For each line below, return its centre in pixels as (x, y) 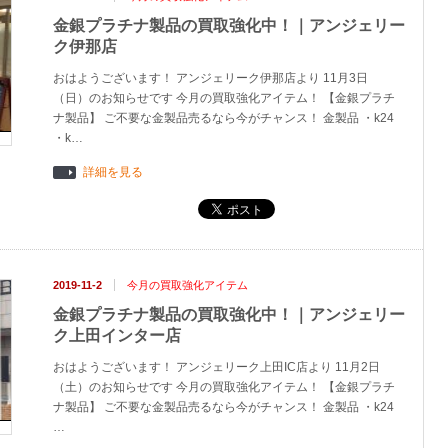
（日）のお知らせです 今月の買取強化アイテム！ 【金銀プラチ (224, 98)
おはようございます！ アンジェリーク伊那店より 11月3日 (210, 78)
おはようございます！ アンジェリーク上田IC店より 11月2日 (216, 367)
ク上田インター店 (117, 335)
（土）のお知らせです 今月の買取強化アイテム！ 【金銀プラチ (224, 387)
